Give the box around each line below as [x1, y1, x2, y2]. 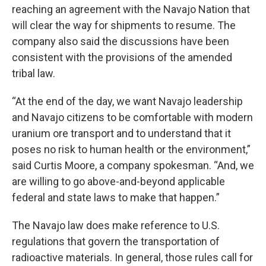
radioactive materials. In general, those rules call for [12, 251, 253, 264]
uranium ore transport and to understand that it [12, 127, 231, 140]
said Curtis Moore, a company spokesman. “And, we [12, 159, 254, 172]
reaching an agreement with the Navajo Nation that [12, 3, 250, 15]
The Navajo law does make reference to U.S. [12, 219, 220, 232]
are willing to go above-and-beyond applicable [12, 175, 225, 188]
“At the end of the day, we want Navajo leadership [12, 95, 243, 107]
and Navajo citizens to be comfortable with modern [12, 111, 253, 123]
